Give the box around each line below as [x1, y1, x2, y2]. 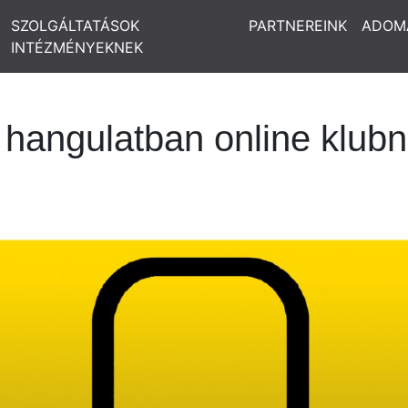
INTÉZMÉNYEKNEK [10, 38, 143, 56]
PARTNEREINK [249, 16, 347, 35]
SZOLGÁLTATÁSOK [10, 16, 139, 35]
